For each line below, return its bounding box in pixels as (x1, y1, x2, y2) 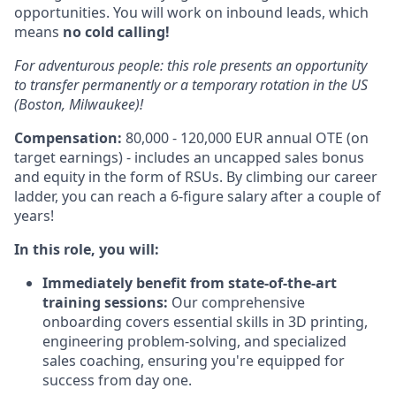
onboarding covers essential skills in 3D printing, (42, 312, 368, 331)
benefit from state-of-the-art (136, 273, 337, 293)
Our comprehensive (171, 293, 305, 312)
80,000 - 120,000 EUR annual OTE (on (126, 128, 369, 148)
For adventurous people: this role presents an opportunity (14, 56, 367, 75)
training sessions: (42, 293, 171, 312)
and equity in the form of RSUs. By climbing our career (14, 167, 377, 187)
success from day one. (42, 370, 192, 390)
